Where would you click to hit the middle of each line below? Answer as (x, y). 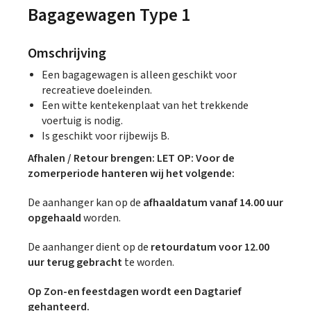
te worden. (148, 263)
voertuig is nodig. (82, 121)
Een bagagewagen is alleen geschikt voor (139, 75)
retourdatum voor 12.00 (210, 247)
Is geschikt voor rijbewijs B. (106, 136)
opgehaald (54, 218)
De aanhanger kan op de (85, 203)
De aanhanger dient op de (89, 247)
